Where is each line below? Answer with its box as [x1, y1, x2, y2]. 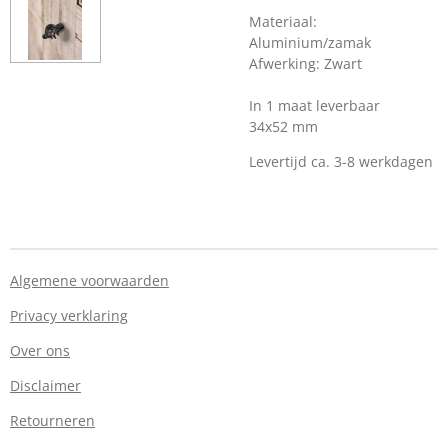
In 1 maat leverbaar [249, 96, 380, 115]
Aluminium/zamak [249, 33, 371, 52]
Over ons [10, 341, 70, 360]
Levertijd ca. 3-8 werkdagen [249, 152, 433, 171]
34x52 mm [249, 117, 318, 136]
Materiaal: [249, 12, 317, 31]
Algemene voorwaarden [10, 271, 169, 290]
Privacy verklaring [10, 306, 128, 325]
